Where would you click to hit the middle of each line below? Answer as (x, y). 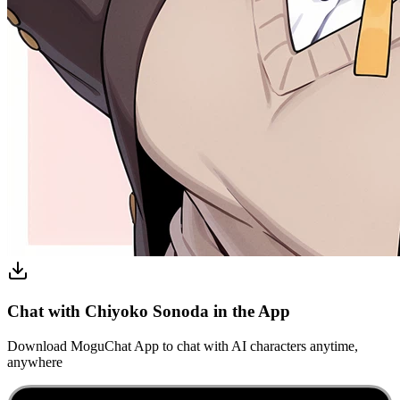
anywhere (35, 362)
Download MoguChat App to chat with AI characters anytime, (183, 346)
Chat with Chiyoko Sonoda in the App (149, 311)
